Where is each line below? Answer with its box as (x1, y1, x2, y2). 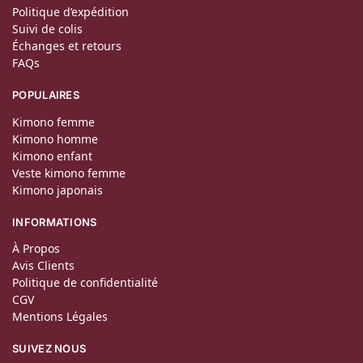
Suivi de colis (12, 21, 83, 37)
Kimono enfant (12, 147, 92, 164)
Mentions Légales (12, 309, 108, 325)
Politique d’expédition (12, 4, 129, 20)
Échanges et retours (12, 38, 122, 54)
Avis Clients (12, 258, 75, 274)
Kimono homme (12, 130, 98, 147)
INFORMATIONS (12, 215, 97, 228)
